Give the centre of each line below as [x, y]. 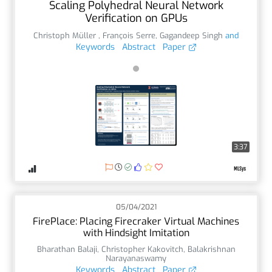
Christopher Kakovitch [142, 249]
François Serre [129, 35]
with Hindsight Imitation [136, 233]
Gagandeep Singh [191, 35]
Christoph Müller [66, 35]
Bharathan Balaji [67, 249]
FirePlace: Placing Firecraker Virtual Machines [136, 221]
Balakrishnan [211, 249]
